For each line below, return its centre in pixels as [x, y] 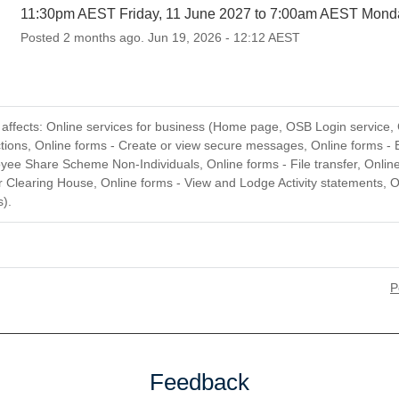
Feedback [199, 382]
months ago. [109, 37]
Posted [41, 37]
